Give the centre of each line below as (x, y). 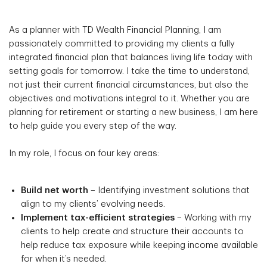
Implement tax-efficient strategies (98, 218)
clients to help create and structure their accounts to (132, 231)
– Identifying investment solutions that (169, 190)
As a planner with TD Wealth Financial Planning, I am (115, 30)
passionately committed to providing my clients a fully (122, 44)
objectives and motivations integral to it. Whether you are (129, 98)
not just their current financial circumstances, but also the (129, 85)
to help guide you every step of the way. (93, 126)
